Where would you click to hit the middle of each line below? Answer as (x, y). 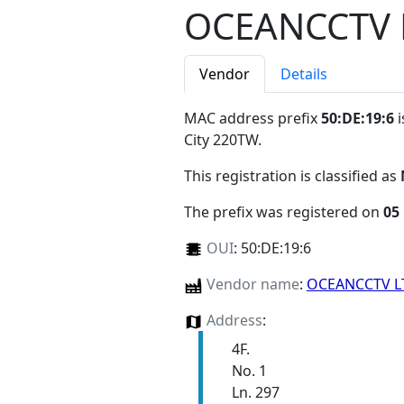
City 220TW (221, 140)
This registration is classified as (292, 176)
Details (304, 74)
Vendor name (252, 285)
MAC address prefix (252, 119)
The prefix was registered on (284, 212)
